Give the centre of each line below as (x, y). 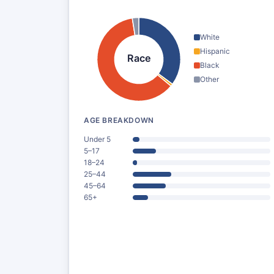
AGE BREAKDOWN (119, 120)
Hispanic (215, 51)
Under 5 (97, 139)
